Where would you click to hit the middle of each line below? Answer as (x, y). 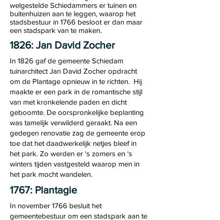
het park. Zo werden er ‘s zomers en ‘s (71, 153)
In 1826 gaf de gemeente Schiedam (67, 61)
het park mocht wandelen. (52, 174)
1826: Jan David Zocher (62, 45)
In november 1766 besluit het (56, 206)
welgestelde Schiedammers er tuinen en (73, 5)
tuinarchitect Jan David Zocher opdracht (73, 71)
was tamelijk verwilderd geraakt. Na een (73, 123)
